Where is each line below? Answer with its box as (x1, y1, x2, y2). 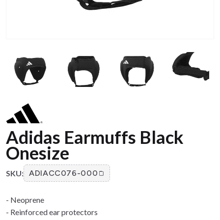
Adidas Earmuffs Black (6, 126, 184, 148)
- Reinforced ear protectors (6, 207, 98, 217)
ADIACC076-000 (29, 168, 98, 178)
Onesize (6, 142, 69, 164)
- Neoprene (6, 195, 44, 205)
